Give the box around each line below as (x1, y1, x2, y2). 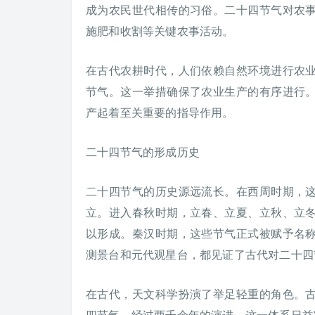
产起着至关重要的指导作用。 (86, 104, 234, 120)
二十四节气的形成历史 (86, 143, 200, 160)
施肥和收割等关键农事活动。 (86, 22, 234, 39)
